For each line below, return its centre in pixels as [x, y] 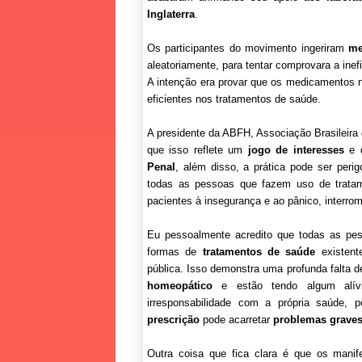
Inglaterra [171, 14]
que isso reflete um [198, 149]
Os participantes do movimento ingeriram [248, 48]
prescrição [173, 319]
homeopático [180, 285]
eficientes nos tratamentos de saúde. [234, 99]
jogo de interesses [296, 149]
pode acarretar [236, 319]
